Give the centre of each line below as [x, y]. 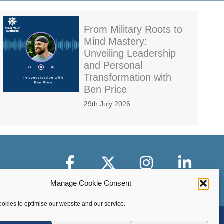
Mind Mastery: [116, 42]
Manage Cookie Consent [91, 183]
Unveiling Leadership [130, 54]
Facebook [73, 156]
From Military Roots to [133, 30]
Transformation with [128, 78]
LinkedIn [185, 156]
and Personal [113, 66]
